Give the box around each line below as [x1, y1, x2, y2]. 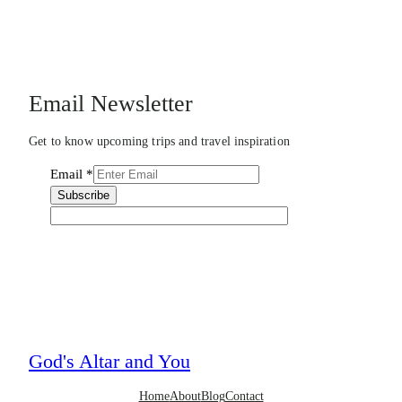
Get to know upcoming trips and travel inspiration [29, 134, 290, 149]
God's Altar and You [29, 350, 190, 372]
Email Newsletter [29, 91, 193, 118]
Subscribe [57, 188, 109, 202]
